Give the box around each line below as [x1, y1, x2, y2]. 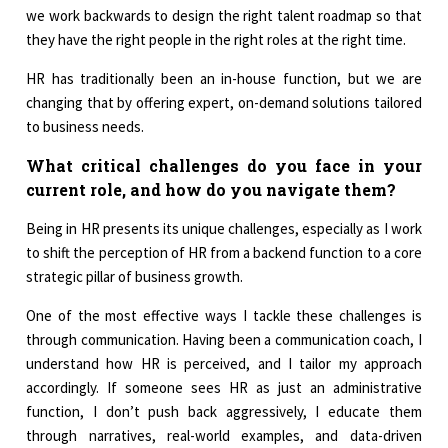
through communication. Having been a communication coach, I [26, 330, 422, 350]
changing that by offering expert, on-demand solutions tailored [26, 93, 422, 113]
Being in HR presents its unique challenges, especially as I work [26, 219, 422, 239]
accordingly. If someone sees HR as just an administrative [26, 378, 422, 398]
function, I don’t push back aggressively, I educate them [26, 402, 422, 422]
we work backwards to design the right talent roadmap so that [26, 6, 422, 26]
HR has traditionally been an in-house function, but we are [26, 69, 422, 89]
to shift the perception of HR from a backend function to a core [26, 243, 422, 263]
